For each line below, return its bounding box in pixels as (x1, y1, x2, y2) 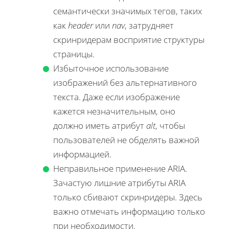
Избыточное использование (53, 62, 169, 75)
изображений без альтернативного (53, 77, 197, 89)
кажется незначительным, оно (53, 105, 175, 118)
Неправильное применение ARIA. (53, 163, 187, 175)
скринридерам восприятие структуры (53, 34, 204, 46)
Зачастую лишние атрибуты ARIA (53, 177, 186, 189)
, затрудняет (125, 19, 174, 32)
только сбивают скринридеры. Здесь (53, 191, 202, 203)
